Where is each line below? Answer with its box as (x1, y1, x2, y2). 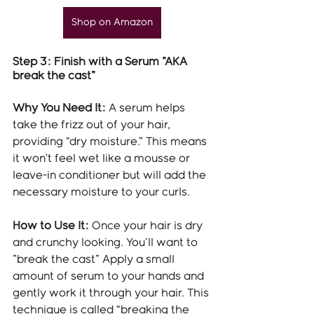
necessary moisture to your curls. (13, 187, 190, 198)
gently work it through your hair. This (13, 288, 212, 299)
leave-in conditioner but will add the (13, 170, 209, 182)
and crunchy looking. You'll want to (13, 238, 200, 249)
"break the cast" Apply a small (13, 254, 177, 266)
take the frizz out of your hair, (13, 120, 173, 131)
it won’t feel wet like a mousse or (13, 153, 193, 165)
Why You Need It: (13, 103, 106, 114)
